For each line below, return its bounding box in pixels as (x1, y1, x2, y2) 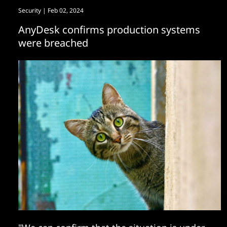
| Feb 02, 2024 (41, 6, 84, 15)
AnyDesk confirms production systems (18, 23, 200, 36)
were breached (18, 36, 88, 50)
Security (18, 6, 41, 15)
